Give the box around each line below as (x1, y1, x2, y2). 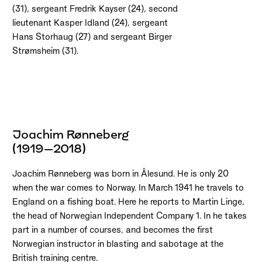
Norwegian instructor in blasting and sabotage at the (12, 238, 223, 249)
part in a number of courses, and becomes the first (12, 224, 213, 235)
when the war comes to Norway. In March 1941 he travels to (12, 182, 244, 192)
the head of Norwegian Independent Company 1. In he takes (12, 210, 247, 220)
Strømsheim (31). (12, 46, 78, 56)
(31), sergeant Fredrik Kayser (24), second (12, 4, 178, 14)
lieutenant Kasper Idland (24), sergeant (12, 18, 168, 28)
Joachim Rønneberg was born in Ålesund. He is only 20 (12, 168, 229, 178)
